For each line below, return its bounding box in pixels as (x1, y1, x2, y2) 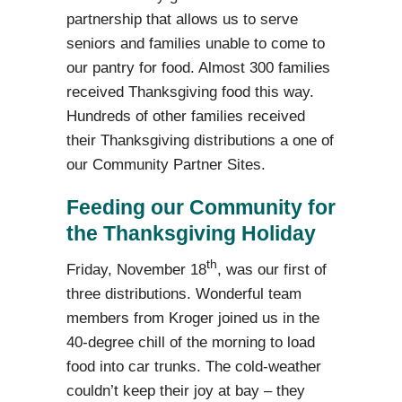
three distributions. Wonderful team (66, 285, 301, 303)
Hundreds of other (66, 107, 191, 125)
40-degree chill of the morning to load (66, 334, 315, 352)
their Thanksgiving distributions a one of (66, 131, 334, 149)
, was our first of (217, 261, 327, 279)
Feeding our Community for (66, 195, 336, 219)
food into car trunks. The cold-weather (66, 358, 321, 376)
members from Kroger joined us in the (66, 310, 319, 328)
